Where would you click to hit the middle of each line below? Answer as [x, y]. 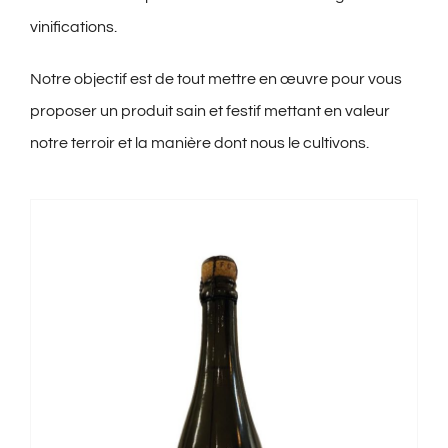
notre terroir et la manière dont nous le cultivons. [199, 142]
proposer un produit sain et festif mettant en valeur [209, 110]
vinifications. [73, 26]
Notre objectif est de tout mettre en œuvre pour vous [215, 78]
